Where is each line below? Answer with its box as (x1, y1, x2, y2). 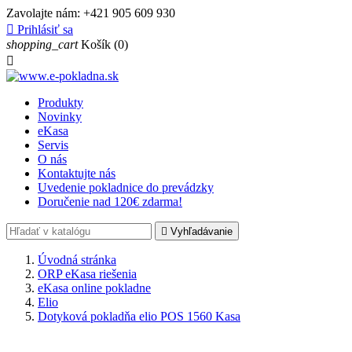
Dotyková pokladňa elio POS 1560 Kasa (38, 310, 240, 323)
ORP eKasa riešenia (38, 267, 137, 280)
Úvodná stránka (38, 253, 116, 266)
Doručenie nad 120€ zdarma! (38, 195, 182, 208)
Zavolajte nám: (6, 6, 83, 20)
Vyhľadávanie (170, 225, 233, 237)
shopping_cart (6, 38, 78, 51)
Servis (38, 138, 68, 152)
